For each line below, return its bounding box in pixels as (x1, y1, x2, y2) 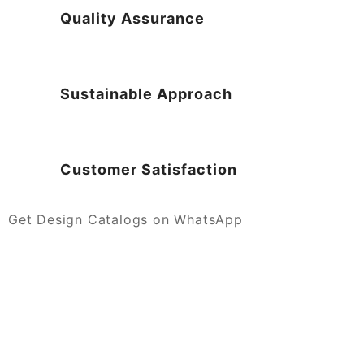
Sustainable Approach (60, 85, 233, 103)
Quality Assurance (60, 10, 206, 28)
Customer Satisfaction (60, 161, 238, 179)
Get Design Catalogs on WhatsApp (8, 211, 243, 228)
